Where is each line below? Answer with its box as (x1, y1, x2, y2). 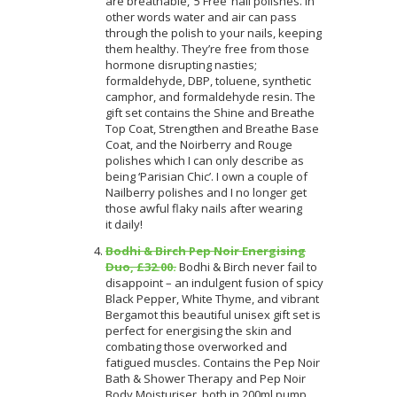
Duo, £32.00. (105, 258, 176, 275)
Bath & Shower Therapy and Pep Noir (105, 370, 306, 386)
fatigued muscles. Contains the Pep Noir (105, 354, 320, 370)
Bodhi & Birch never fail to (176, 258, 317, 275)
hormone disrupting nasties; (105, 56, 257, 73)
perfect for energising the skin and (105, 322, 292, 339)
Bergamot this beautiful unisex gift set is (105, 306, 321, 323)
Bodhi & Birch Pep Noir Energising (105, 242, 306, 259)
